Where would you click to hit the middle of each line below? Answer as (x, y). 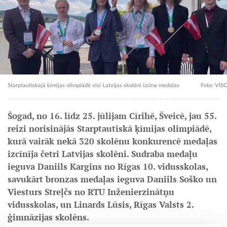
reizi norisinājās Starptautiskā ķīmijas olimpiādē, (109, 128)
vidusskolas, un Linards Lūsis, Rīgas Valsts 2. (101, 204)
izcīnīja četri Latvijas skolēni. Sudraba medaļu (103, 154)
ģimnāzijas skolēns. (48, 217)
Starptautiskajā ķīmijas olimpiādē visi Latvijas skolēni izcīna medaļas (93, 85)
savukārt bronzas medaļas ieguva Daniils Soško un (112, 179)
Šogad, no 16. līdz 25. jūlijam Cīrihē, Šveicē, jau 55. (112, 116)
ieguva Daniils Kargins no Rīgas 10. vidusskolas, (108, 166)
